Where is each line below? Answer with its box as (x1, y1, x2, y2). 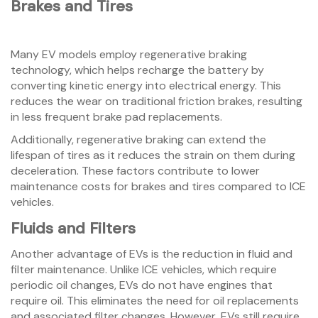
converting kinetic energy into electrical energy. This (11, 78, 281, 94)
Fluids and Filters (11, 218, 136, 239)
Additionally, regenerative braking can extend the (11, 132, 266, 148)
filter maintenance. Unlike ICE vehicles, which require (11, 262, 277, 278)
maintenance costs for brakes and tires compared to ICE (11, 179, 306, 194)
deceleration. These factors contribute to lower (11, 163, 260, 179)
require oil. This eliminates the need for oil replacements (11, 293, 299, 309)
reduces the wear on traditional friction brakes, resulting (11, 94, 302, 109)
